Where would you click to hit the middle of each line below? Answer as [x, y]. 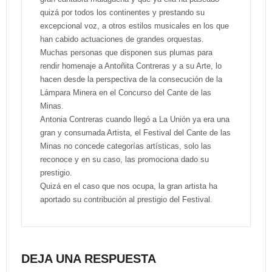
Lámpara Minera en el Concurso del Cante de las [126, 93]
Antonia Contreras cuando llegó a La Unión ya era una [135, 119]
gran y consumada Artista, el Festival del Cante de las [135, 133]
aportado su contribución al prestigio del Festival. [126, 199]
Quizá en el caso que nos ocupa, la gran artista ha [129, 186]
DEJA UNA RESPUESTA [89, 259]
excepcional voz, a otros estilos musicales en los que [134, 26]
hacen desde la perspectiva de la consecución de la [131, 79]
